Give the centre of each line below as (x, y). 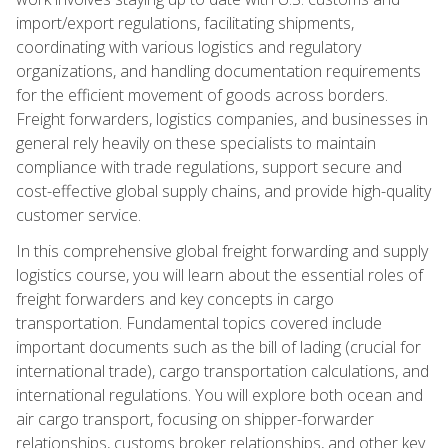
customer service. (78, 214)
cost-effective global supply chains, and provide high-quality (223, 190)
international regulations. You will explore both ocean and (219, 394)
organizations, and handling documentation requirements (218, 70)
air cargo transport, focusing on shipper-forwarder (195, 418)
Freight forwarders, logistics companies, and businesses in (222, 118)
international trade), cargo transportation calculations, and (222, 370)
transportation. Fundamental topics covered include (199, 322)
